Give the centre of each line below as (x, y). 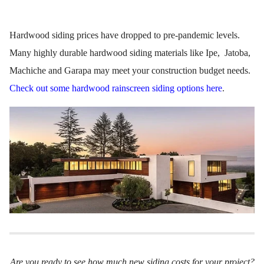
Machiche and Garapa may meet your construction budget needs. (131, 71)
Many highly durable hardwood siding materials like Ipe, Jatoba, (130, 53)
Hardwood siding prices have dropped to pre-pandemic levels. (126, 35)
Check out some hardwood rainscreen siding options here (116, 88)
